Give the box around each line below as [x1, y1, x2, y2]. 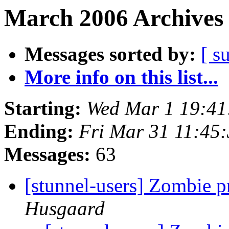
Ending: [4, 120, 74, 143]
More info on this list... [25, 66, 218, 88]
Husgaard [25, 197, 105, 220]
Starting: [4, 97, 81, 120]
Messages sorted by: [25, 43, 196, 65]
